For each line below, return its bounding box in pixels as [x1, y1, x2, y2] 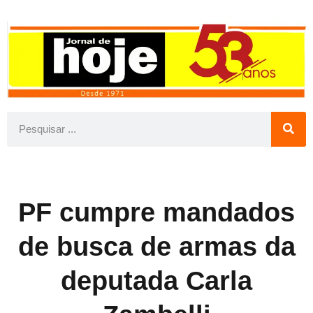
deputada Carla [61, 265, 252, 296]
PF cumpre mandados [18, 197, 295, 227]
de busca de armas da [17, 231, 296, 261]
